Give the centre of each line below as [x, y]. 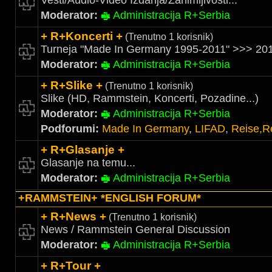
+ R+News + [73, 216]
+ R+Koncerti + [82, 36]
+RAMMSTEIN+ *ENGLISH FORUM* [110, 198]
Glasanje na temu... [88, 163]
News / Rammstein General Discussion [135, 229]
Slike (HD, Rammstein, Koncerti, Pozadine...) [150, 98]
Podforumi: [71, 129]
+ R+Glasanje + [83, 150]
